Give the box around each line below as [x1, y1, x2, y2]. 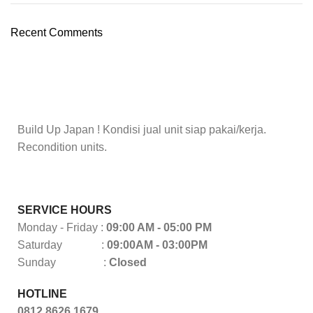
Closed [109, 256, 147, 269]
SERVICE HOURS [17, 204, 112, 217]
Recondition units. [17, 141, 107, 154]
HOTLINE [17, 288, 67, 300]
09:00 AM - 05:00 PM [106, 221, 212, 234]
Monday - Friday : [17, 221, 103, 234]
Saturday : [17, 239, 104, 252]
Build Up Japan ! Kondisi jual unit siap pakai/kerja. [17, 124, 266, 136]
